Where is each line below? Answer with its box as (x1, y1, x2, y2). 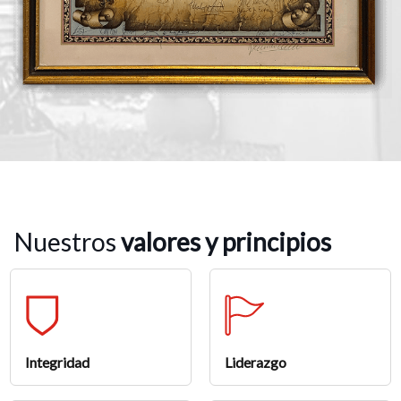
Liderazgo (225, 354, 286, 371)
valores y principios (121, 226, 331, 258)
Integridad (25, 354, 90, 371)
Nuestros (14, 226, 121, 258)
